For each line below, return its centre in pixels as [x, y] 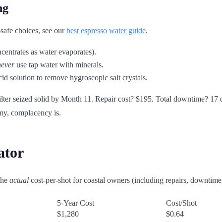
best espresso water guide [106, 30]
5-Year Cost [76, 203]
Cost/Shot [181, 203]
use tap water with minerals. [59, 64]
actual [19, 180]
